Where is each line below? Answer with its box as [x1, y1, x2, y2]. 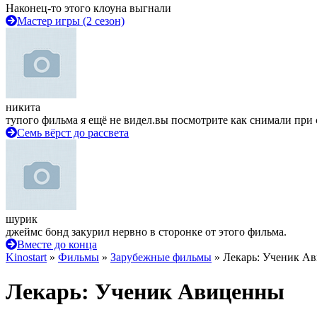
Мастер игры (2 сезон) [17, 15, 125, 27]
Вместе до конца [17, 238, 97, 250]
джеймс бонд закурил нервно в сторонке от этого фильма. [6, 226, 287, 238]
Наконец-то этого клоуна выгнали [6, 2, 171, 14]
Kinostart [6, 251, 47, 263]
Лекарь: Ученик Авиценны [6, 279, 284, 305]
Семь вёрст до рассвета [17, 127, 129, 139]
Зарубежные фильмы [110, 251, 212, 263]
